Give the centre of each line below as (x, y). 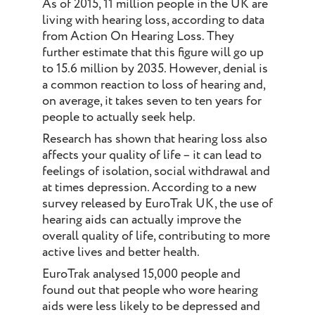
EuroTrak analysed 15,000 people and (141, 274)
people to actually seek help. (119, 117)
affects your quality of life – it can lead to (152, 155)
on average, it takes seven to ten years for (152, 101)
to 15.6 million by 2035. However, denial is (155, 69)
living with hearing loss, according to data (153, 20)
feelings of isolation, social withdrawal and (156, 172)
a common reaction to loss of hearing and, (154, 85)
